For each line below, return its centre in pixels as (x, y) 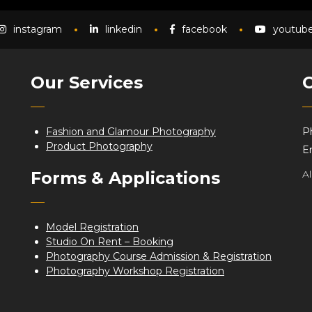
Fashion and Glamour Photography (131, 132)
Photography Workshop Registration (135, 271)
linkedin (124, 29)
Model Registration (92, 227)
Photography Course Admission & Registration (158, 256)
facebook (204, 29)
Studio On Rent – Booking (109, 242)
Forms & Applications (125, 178)
